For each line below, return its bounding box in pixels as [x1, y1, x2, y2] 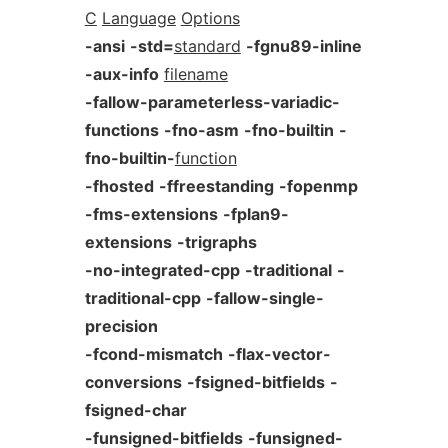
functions [84, 120, 159, 140]
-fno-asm [163, 120, 239, 140]
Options [180, 8, 240, 28]
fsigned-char [84, 400, 187, 420]
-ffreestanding [158, 176, 274, 196]
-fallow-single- [205, 288, 324, 308]
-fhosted [84, 176, 154, 196]
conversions [84, 372, 182, 392]
